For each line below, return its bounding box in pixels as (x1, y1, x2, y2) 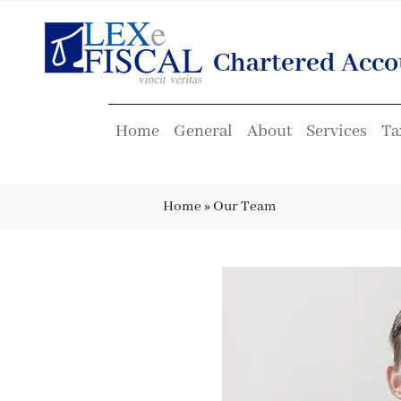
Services (305, 121, 367, 142)
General (173, 121, 233, 142)
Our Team (213, 198, 277, 216)
